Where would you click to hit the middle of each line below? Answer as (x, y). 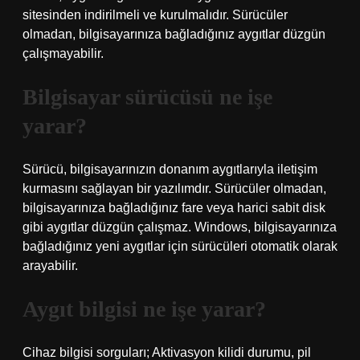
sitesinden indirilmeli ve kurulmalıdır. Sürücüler (155, 15)
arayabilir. (50, 266)
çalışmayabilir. (63, 53)
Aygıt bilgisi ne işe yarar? (144, 309)
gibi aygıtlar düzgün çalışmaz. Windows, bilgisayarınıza (180, 227)
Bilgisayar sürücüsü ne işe (147, 97)
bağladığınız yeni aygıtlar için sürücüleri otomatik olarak (180, 246)
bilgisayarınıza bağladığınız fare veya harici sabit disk (174, 208)
